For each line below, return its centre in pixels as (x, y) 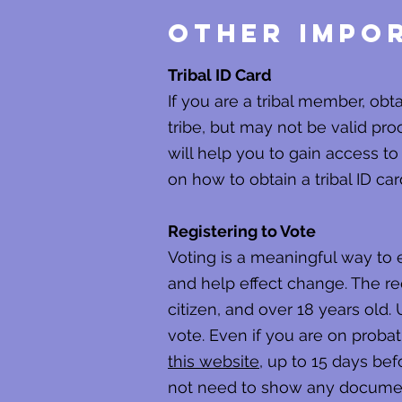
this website (214, 361)
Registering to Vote (242, 231)
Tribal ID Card (220, 75)
